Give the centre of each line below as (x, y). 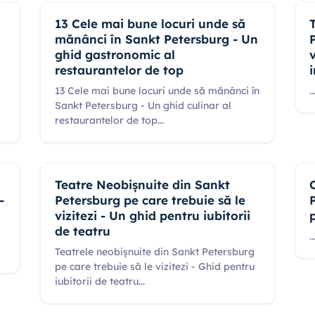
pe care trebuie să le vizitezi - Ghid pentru (154, 266)
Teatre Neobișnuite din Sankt (142, 185)
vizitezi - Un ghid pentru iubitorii (152, 216)
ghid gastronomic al (115, 54)
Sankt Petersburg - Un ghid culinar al (143, 105)
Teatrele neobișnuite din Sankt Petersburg (154, 252)
